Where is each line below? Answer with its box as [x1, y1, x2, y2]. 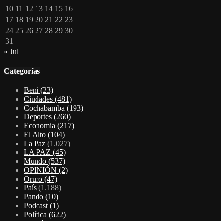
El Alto [24, 130, 48, 139]
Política [24, 210, 49, 219]
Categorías [4, 67, 40, 75]
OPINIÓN [24, 166, 59, 175]
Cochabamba [24, 104, 67, 112]
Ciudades [24, 95, 55, 104]
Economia [24, 121, 57, 130]
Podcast [24, 201, 50, 210]
